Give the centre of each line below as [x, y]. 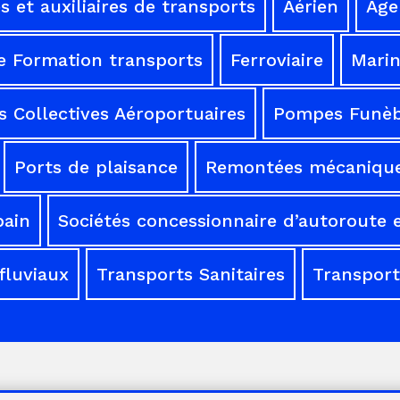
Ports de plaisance [96, 167]
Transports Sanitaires [190, 274]
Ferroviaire [277, 59]
